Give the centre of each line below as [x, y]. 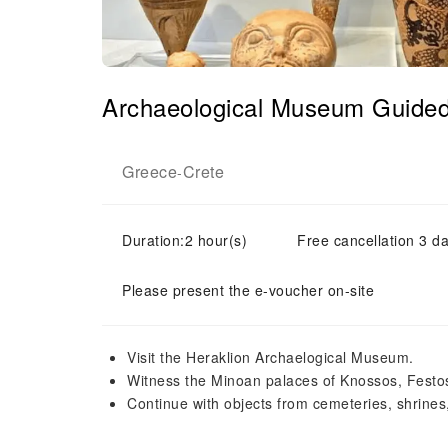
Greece [149, 171]
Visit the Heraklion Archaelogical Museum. [270, 357]
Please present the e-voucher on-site [248, 290]
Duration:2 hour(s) [184, 240]
